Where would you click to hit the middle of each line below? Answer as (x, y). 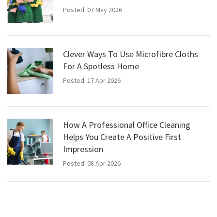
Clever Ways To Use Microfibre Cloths (131, 54)
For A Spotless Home (101, 66)
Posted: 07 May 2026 (93, 10)
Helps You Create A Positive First (122, 137)
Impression (83, 149)
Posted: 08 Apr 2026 (92, 163)
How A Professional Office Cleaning (127, 125)
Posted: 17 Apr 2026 (92, 81)
